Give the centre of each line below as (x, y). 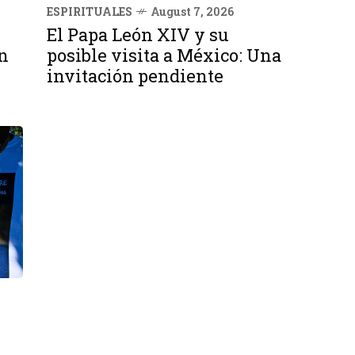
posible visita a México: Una (164, 55)
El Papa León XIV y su (138, 34)
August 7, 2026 (192, 11)
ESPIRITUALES (90, 11)
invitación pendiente (135, 75)
